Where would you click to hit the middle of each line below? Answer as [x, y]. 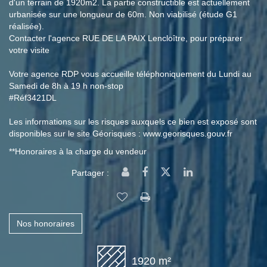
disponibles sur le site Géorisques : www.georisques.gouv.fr [121, 133]
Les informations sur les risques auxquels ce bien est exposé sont [133, 122]
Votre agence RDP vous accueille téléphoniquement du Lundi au [130, 74]
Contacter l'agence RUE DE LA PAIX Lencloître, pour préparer [126, 38]
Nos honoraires [46, 223]
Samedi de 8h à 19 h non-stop [66, 86]
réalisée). [27, 26]
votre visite [29, 50]
